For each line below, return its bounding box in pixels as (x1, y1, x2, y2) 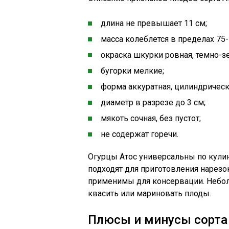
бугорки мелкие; (101, 66, 164, 76)
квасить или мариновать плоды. (88, 189, 211, 198)
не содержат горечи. (101, 129, 178, 139)
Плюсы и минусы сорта (88, 213, 227, 227)
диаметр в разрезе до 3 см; (101, 98, 205, 107)
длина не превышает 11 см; (101, 18, 207, 28)
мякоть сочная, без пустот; (101, 113, 201, 123)
